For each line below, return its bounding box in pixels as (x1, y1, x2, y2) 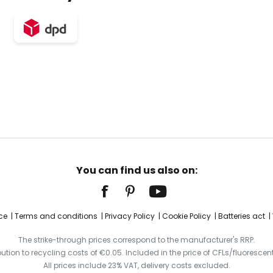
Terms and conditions (14, 211, 97, 221)
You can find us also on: (76, 163, 197, 177)
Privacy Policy (104, 211, 155, 221)
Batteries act (218, 211, 265, 221)
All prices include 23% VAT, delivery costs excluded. (43, 260, 230, 271)
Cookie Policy (161, 211, 211, 221)
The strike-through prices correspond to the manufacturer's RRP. (18, 235, 255, 245)
